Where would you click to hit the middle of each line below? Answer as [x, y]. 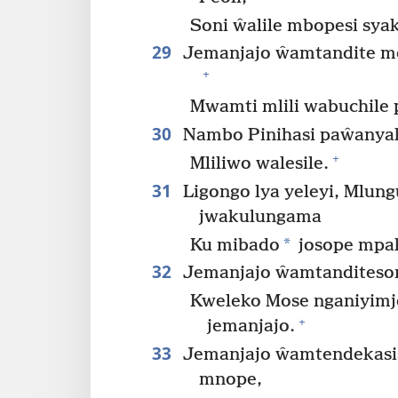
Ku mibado [235, 245]
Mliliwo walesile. [260, 163]
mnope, [230, 380]
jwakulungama [260, 217]
